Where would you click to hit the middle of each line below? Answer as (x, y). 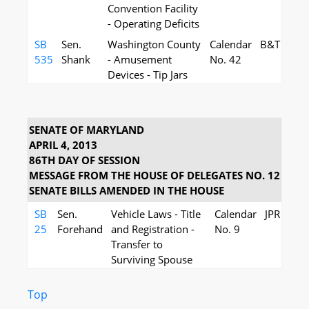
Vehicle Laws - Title (156, 214)
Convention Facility (153, 8)
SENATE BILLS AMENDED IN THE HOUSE (127, 190)
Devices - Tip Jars (148, 74)
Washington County (154, 44)
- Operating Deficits (153, 23)
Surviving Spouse (152, 259)
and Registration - (153, 229)
